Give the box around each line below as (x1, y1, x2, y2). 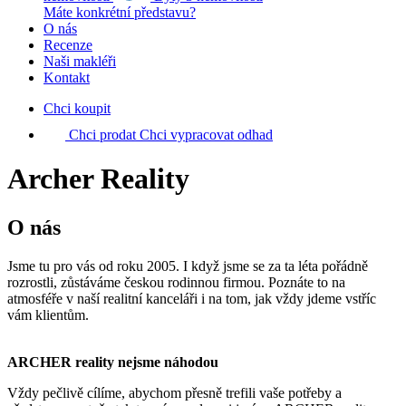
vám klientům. (7, 306, 89, 323)
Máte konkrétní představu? (43, 5, 196, 20)
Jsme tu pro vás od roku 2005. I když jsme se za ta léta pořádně (7, 257, 368, 274)
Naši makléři (43, 53, 116, 69)
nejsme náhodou (114, 353, 218, 370)
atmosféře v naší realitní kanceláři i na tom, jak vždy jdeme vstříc (7, 290, 376, 306)
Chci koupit (43, 101, 111, 116)
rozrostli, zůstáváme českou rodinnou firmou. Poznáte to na (7, 274, 345, 290)
